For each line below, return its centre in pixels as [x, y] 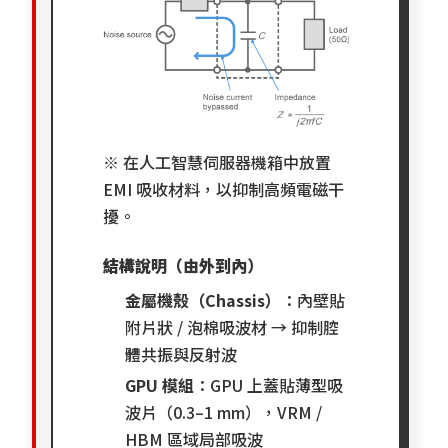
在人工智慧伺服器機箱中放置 [225, 162]
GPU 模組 [160, 385]
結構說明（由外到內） [183, 265]
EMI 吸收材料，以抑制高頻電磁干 [224, 189]
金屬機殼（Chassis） [203, 300]
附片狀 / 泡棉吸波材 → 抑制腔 [232, 327]
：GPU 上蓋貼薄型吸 [269, 385]
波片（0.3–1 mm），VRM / [224, 412]
